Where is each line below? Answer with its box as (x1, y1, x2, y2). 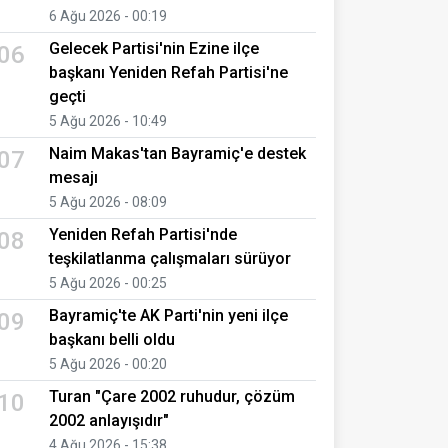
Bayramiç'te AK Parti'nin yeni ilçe (49, 305, 288, 325)
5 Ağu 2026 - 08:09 (49, 193, 167, 210)
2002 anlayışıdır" (49, 410, 169, 430)
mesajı (49, 167, 98, 187)
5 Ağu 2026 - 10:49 (49, 112, 167, 129)
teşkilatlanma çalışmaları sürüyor (49, 248, 291, 268)
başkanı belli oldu (49, 329, 175, 349)
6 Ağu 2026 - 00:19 (49, 7, 167, 24)
